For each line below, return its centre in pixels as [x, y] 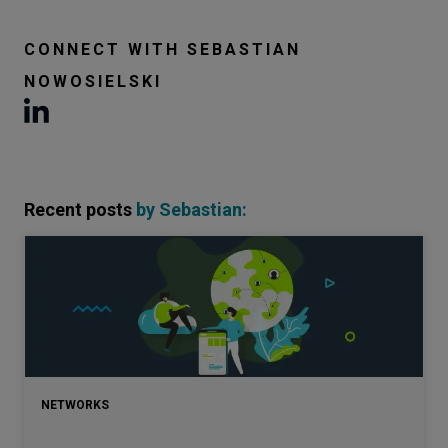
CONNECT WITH [105, 49]
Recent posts [80, 209]
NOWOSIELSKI [93, 81]
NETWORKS [75, 405]
